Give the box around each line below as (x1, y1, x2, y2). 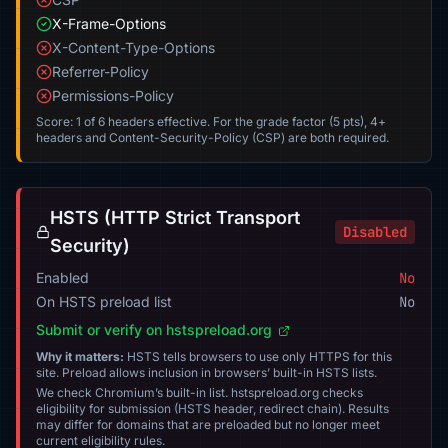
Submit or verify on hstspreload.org (36, 321, 276, 338)
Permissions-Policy (52, 87, 174, 104)
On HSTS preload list (36, 293, 172, 310)
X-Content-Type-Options (52, 39, 215, 56)
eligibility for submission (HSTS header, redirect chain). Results (36, 401, 389, 416)
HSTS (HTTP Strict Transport (49, 207, 300, 228)
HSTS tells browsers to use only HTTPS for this (124, 349, 392, 364)
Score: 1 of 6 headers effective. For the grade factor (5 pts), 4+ (36, 114, 386, 129)
